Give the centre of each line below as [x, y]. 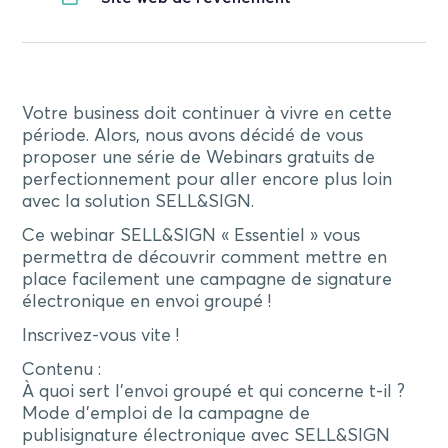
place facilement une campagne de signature [207, 279]
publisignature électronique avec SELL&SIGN [206, 435]
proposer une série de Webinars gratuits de [199, 157]
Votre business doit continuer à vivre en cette [207, 113]
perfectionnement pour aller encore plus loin [207, 179]
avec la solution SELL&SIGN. [138, 201]
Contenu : [62, 369]
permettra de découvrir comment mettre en [205, 257]
